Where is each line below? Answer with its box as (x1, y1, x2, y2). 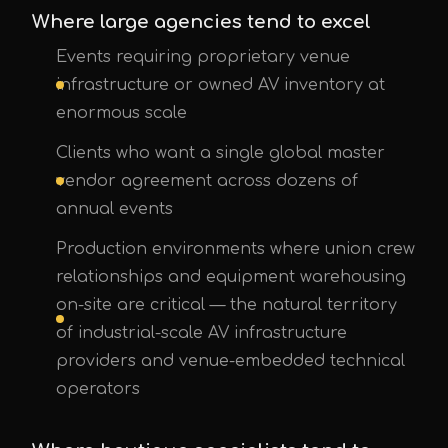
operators (56, 380, 140, 398)
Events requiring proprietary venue (56, 48, 350, 66)
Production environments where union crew (56, 240, 415, 258)
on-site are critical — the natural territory (56, 296, 397, 314)
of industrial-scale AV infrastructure (56, 324, 347, 342)
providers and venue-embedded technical (56, 352, 405, 370)
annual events (56, 200, 173, 218)
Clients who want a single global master (56, 144, 385, 162)
